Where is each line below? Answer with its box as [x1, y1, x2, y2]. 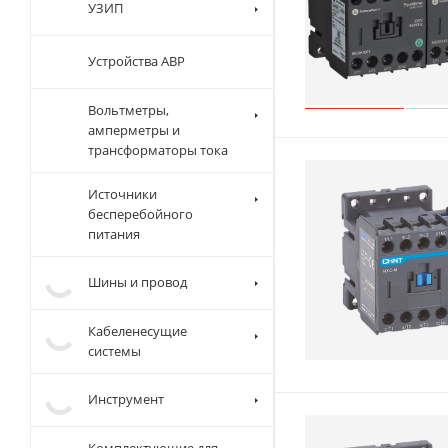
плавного [149, 20, 209, 39]
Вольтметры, [167, 192, 248, 211]
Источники [88, 296, 157, 315]
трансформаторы [167, 232, 276, 251]
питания [88, 336, 140, 355]
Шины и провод [88, 385, 187, 404]
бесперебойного [88, 316, 193, 335]
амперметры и [167, 212, 259, 231]
